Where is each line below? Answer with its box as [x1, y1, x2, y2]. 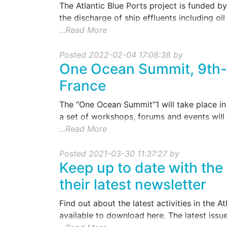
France [59, 77, 106, 94]
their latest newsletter [59, 176, 206, 193]
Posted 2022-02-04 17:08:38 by [59, 50, 183, 60]
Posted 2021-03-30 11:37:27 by [59, 148, 179, 159]
